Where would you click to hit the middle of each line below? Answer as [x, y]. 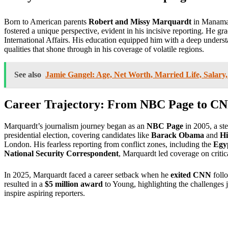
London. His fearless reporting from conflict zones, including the [109, 144]
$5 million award [74, 184]
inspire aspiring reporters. [45, 193]
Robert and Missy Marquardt [140, 22]
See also [28, 75]
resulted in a [24, 184]
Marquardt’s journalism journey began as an [75, 126]
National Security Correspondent [61, 153]
